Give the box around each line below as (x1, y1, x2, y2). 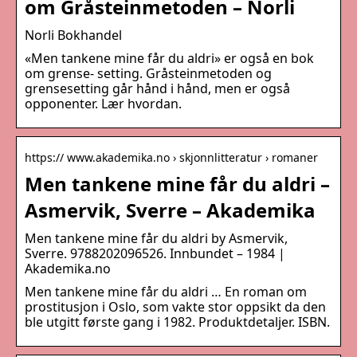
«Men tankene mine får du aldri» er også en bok (25, 49, 314, 68)
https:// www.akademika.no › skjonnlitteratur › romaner (25, 150, 318, 166)
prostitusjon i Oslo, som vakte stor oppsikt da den (25, 298, 326, 316)
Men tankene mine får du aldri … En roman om (25, 283, 307, 301)
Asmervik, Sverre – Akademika (25, 197, 316, 224)
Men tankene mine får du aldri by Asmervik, (25, 229, 288, 248)
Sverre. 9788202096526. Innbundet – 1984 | (25, 245, 285, 263)
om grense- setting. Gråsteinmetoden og (25, 65, 272, 83)
